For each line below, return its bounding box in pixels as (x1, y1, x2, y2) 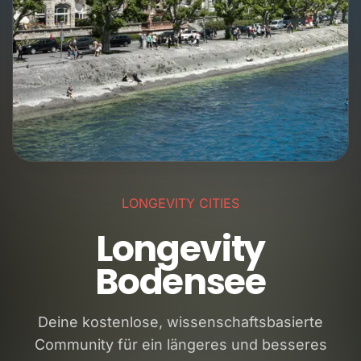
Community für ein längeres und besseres (34, 336, 327, 353)
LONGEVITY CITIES (122, 195, 239, 211)
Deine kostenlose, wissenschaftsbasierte (38, 313, 323, 330)
